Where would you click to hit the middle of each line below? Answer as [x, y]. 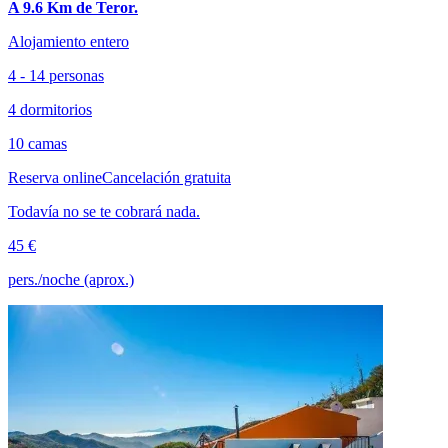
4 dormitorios [50, 110]
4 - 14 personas [56, 76]
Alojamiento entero [68, 42]
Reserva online [55, 178]
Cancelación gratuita [166, 178]
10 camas [37, 144]
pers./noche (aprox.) [71, 280]
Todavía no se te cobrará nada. [104, 212]
